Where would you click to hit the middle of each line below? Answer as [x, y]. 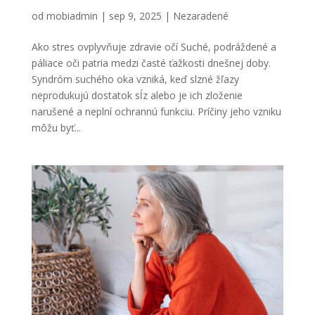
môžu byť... [56, 128]
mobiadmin [72, 16]
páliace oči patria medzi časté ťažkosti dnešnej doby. [151, 63]
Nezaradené [200, 16]
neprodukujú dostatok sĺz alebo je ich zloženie [137, 96]
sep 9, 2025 [135, 16]
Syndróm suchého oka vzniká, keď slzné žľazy [135, 79]
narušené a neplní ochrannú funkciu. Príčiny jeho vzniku [156, 112]
